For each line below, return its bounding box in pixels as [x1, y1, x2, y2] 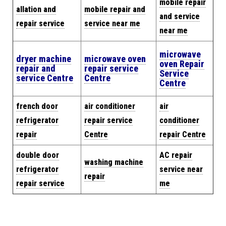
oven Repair [159, 59, 204, 69]
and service [159, 12, 200, 21]
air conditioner [84, 101, 135, 111]
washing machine [84, 157, 143, 167]
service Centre [16, 73, 73, 83]
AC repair [159, 150, 192, 160]
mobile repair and [84, 5, 145, 14]
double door [16, 150, 59, 160]
